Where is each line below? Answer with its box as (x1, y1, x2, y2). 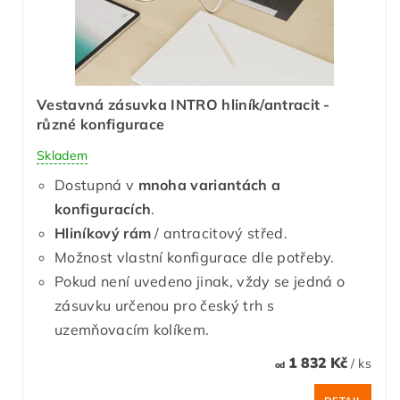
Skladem (37, 146, 88, 163)
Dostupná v (54, 175, 138, 194)
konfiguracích (54, 199, 152, 218)
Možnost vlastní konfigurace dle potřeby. (54, 247, 335, 266)
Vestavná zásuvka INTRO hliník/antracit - (37, 96, 330, 114)
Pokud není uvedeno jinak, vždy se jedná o (54, 271, 346, 290)
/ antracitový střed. (154, 223, 287, 242)
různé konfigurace (37, 115, 165, 134)
